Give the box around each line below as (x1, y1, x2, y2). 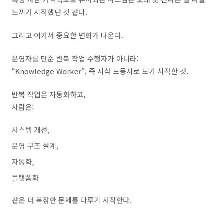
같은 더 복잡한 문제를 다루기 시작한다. (12, 195, 132, 205)
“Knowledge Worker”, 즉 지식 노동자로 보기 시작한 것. (12, 66, 188, 76)
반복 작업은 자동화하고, (12, 89, 85, 99)
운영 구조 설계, (12, 140, 58, 151)
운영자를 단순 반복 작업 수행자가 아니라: (12, 53, 139, 63)
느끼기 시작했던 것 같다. (12, 7, 87, 17)
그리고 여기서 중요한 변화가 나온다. (12, 30, 123, 40)
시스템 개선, (12, 124, 49, 135)
